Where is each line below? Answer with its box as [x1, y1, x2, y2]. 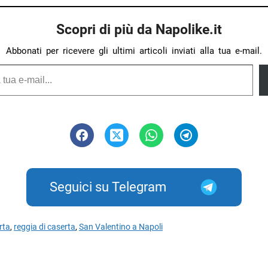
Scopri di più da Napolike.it [56, 21, 222, 38]
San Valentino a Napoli [79, 222, 163, 233]
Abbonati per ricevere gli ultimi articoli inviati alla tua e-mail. [6, 45, 262, 57]
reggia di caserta [14, 222, 75, 233]
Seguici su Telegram [50, 179, 167, 195]
